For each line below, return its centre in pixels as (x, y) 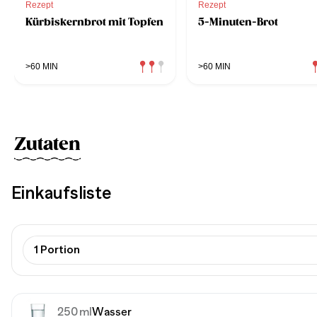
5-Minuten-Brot (238, 22)
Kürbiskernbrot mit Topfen (94, 22)
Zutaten (47, 144)
